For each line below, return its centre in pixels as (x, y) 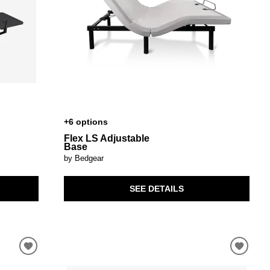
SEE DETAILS (156, 188)
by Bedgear (83, 158)
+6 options (86, 122)
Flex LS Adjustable (106, 139)
